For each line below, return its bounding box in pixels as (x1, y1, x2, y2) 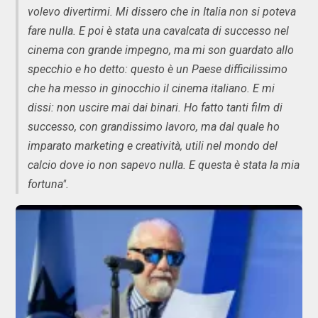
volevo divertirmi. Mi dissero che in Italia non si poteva (28, 5, 296, 19)
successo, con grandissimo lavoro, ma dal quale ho (28, 120, 280, 134)
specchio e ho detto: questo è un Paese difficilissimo (28, 62, 287, 77)
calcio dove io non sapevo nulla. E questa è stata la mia (28, 158, 300, 172)
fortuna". (28, 177, 69, 192)
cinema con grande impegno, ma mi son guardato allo (28, 43, 294, 57)
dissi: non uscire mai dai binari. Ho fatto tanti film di (28, 101, 283, 115)
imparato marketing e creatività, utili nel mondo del (28, 139, 278, 153)
